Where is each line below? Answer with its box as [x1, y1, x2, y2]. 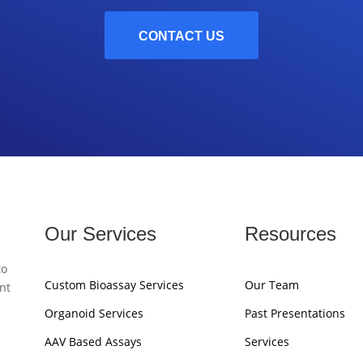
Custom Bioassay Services [44, 276, 184, 293]
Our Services [44, 223, 156, 246]
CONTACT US [139, 28, 224, 43]
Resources [244, 223, 336, 246]
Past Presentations [244, 305, 345, 321]
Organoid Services [44, 305, 143, 321]
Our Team [244, 276, 299, 293]
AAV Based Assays [44, 333, 142, 349]
